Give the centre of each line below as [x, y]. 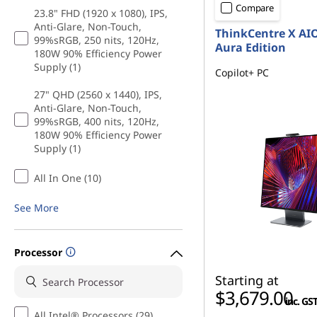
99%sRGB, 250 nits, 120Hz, [97, 40]
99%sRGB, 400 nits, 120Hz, [97, 121]
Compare [255, 8]
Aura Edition [250, 47]
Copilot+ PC [242, 73]
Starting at [247, 280]
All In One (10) [68, 178]
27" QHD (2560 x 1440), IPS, [98, 94]
